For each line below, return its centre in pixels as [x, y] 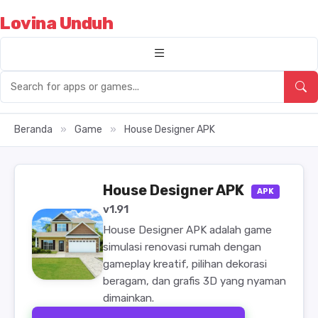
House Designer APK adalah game [187, 230]
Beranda [33, 130]
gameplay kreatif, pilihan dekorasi [185, 264]
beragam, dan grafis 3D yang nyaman [194, 281]
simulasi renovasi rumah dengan [182, 247]
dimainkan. [128, 298]
